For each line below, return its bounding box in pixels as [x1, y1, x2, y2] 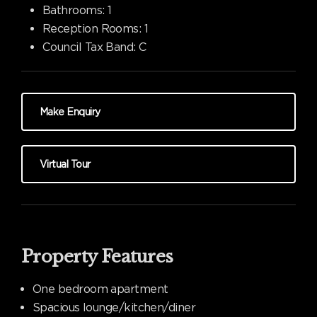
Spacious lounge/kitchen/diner [33, 301, 196, 314]
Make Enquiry [40, 106, 100, 117]
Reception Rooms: [42, 22, 142, 35]
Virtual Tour [40, 158, 91, 170]
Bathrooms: [42, 4, 105, 17]
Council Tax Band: [42, 40, 136, 54]
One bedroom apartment [33, 282, 168, 296]
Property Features [21, 246, 173, 267]
